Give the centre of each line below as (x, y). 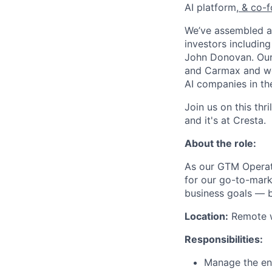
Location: (206, 216)
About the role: (220, 143)
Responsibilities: (224, 239)
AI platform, (212, 7)
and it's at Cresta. (225, 120)
